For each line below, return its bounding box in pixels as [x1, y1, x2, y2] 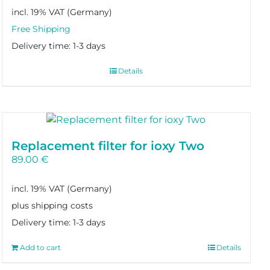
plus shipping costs [11, 200, 93, 212]
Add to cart [19, 243, 61, 253]
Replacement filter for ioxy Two [11, 138, 204, 153]
